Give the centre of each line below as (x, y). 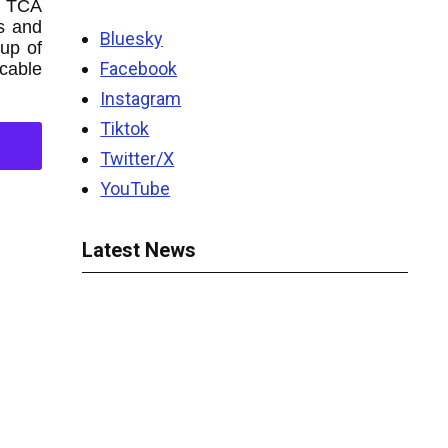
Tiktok (125, 128)
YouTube (135, 188)
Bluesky (132, 38)
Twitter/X (137, 158)
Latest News (139, 250)
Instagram (141, 98)
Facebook (139, 68)
